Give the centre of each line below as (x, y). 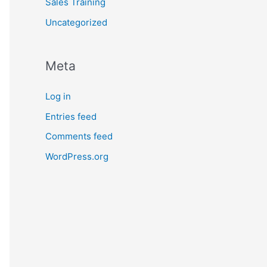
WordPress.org (77, 156)
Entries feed (71, 116)
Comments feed (79, 136)
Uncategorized (76, 22)
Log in (58, 96)
